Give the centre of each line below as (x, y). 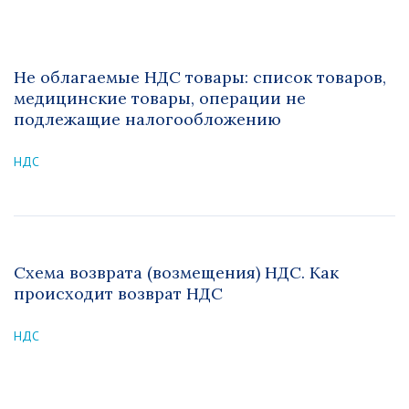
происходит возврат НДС (118, 294)
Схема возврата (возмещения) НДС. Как (176, 273)
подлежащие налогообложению (147, 119)
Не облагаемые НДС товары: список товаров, (200, 77)
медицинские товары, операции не (160, 98)
